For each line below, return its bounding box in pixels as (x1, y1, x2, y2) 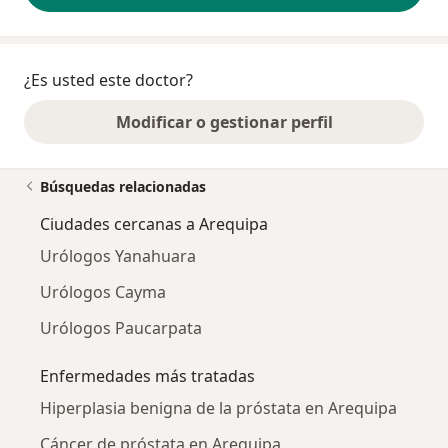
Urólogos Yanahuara (40, 244, 196, 267)
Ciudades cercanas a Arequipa (40, 212, 268, 235)
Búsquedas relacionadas (40, 176, 206, 196)
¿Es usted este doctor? (24, 68, 193, 91)
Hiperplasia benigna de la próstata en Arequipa (40, 396, 397, 419)
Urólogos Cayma (40, 280, 166, 303)
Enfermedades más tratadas (40, 364, 255, 387)
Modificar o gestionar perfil (115, 110, 333, 133)
